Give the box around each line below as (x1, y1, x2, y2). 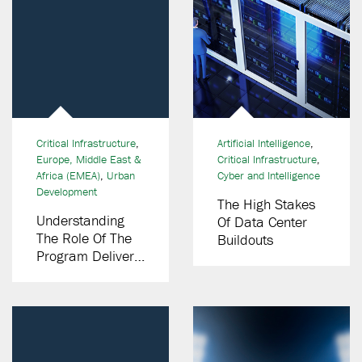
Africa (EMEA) (36, 168, 100, 183)
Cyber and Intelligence (217, 168, 320, 183)
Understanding (36, 211, 124, 229)
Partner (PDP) (36, 264, 119, 283)
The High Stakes (217, 195, 315, 213)
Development (36, 184, 97, 199)
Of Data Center (217, 213, 307, 231)
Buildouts (217, 230, 277, 249)
